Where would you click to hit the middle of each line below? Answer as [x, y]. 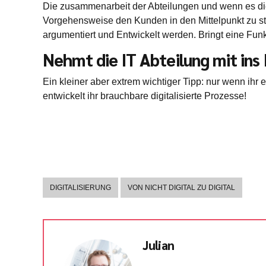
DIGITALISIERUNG [80, 188]
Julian [159, 245]
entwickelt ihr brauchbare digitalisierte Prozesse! [145, 96]
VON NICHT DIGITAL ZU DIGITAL [181, 188]
